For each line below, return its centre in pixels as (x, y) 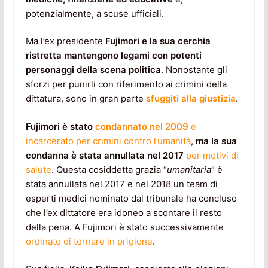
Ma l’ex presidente (65, 41)
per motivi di (212, 155)
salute (38, 169)
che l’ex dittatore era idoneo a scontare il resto (124, 212)
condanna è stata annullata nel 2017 (104, 155)
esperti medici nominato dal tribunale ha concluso (131, 198)
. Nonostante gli (194, 70)
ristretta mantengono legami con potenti (113, 56)
